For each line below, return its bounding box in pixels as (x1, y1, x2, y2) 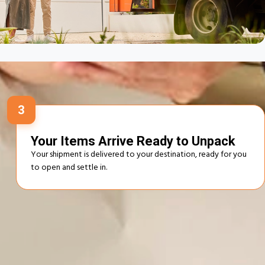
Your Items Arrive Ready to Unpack (30, 133, 235, 148)
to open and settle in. (30, 160, 107, 176)
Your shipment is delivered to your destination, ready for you (30, 147, 247, 163)
